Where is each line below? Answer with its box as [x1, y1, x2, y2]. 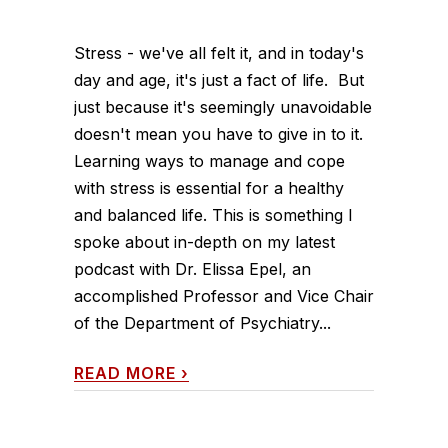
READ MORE [74, 362, 176, 383]
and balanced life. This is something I [74, 204, 353, 225]
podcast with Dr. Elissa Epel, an [74, 258, 311, 279]
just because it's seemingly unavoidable [74, 96, 372, 117]
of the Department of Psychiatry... [74, 312, 331, 333]
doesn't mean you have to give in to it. [74, 123, 363, 144]
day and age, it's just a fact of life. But [74, 69, 364, 90]
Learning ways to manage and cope [74, 150, 345, 171]
